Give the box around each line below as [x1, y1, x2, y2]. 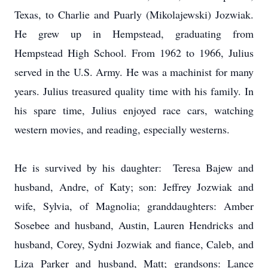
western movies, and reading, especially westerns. [14, 122, 230, 136]
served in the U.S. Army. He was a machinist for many [14, 65, 254, 79]
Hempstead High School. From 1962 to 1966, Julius [14, 45, 254, 60]
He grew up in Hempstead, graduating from [14, 26, 254, 41]
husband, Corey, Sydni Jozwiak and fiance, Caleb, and [14, 237, 254, 251]
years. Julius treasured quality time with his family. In [14, 84, 254, 98]
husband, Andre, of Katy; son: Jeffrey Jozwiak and [14, 179, 254, 194]
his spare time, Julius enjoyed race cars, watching [14, 103, 254, 117]
